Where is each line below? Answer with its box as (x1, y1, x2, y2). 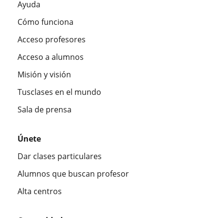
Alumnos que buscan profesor (18, 168, 129, 180)
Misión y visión (18, 69, 71, 80)
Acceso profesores (18, 34, 86, 45)
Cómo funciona (18, 17, 73, 28)
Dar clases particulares (18, 151, 102, 162)
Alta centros (18, 186, 62, 197)
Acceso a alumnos (18, 52, 84, 63)
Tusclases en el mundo (18, 87, 101, 98)
